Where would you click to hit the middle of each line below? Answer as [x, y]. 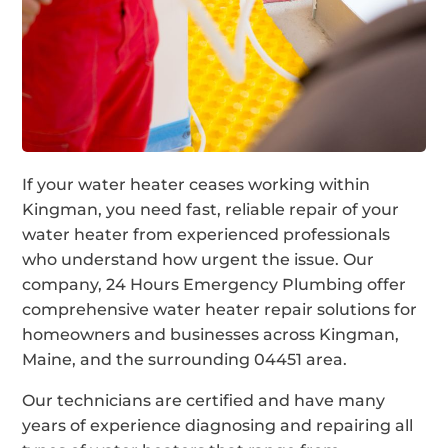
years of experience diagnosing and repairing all [218, 425]
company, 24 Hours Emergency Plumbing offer [214, 284]
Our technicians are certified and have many [204, 400]
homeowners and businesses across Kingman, [211, 334]
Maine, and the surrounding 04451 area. [185, 359]
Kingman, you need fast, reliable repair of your [211, 209]
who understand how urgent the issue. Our [198, 259]
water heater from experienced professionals [206, 234]
